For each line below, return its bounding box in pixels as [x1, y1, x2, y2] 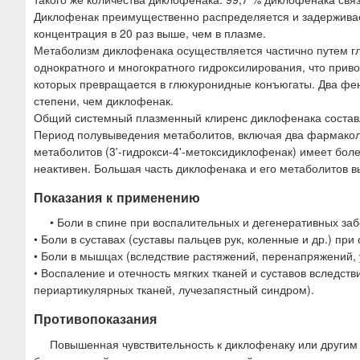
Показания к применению [34, 188, 200, 207]
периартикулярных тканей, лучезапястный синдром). [34, 281, 314, 298]
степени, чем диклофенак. [34, 92, 174, 109]
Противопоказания [34, 309, 157, 329]
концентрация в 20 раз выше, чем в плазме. [34, 25, 266, 42]
